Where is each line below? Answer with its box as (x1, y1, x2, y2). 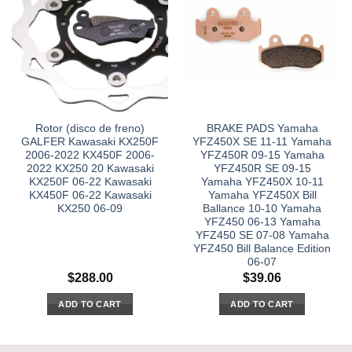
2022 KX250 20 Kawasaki (26, 163, 154, 175)
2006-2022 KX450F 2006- (25, 149, 155, 162)
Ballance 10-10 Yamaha (203, 203, 321, 215)
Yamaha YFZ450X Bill (207, 189, 317, 202)
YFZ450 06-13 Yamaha (203, 216, 321, 229)
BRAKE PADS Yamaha (206, 123, 318, 135)
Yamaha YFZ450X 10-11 (200, 176, 324, 189)
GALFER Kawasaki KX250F (21, 136, 159, 148)
